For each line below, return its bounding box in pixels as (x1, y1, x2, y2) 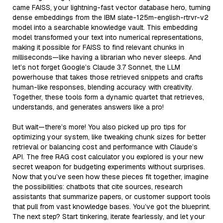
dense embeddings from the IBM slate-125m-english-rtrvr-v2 (12, 12, 209, 22)
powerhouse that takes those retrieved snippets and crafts (12, 72, 203, 82)
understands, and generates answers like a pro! (12, 102, 164, 111)
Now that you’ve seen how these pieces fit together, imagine (12, 172, 209, 181)
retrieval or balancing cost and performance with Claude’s (12, 142, 198, 151)
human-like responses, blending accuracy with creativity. (12, 82, 193, 92)
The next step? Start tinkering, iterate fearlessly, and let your (12, 212, 205, 221)
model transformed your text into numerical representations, (12, 32, 203, 42)
